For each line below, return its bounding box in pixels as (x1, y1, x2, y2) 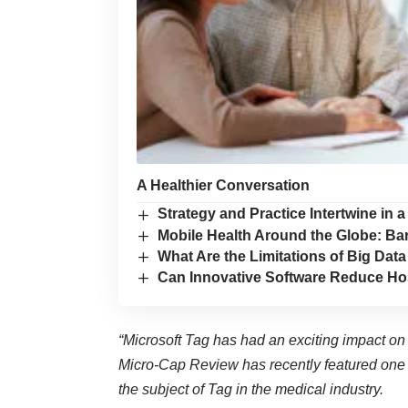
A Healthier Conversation (137, 178, 310, 194)
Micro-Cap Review (118, 357, 242, 373)
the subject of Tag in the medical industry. (118, 382, 383, 398)
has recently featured (242, 357, 377, 373)
